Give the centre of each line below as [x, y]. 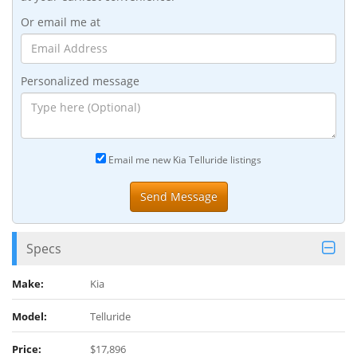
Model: [29, 316]
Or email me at [61, 22]
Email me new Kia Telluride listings [184, 159]
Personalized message [80, 80]
